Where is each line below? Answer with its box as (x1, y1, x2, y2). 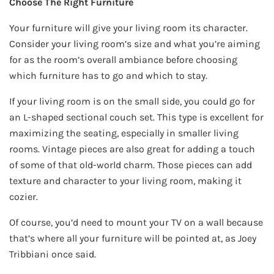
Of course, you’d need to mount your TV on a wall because (9, 217, 263, 229)
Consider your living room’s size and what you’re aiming (9, 38, 260, 50)
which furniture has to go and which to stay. (9, 70, 207, 82)
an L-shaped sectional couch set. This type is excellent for (9, 111, 264, 124)
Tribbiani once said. (9, 248, 96, 261)
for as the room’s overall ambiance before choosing (9, 54, 237, 66)
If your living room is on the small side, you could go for (9, 95, 255, 108)
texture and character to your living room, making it (9, 175, 242, 187)
